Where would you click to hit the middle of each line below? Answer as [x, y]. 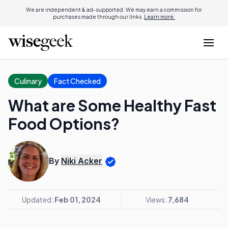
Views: [157, 199]
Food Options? [64, 124]
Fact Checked [77, 81]
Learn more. [160, 17]
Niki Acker [82, 161]
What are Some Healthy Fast [112, 105]
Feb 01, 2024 [77, 199]
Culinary [28, 81]
